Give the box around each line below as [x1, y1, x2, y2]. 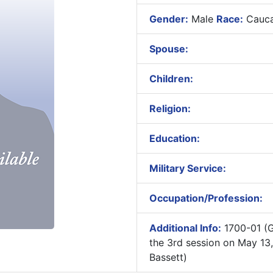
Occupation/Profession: [149, 192, 263, 204]
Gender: [149, 13, 188, 25]
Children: [149, 73, 193, 85]
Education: [149, 132, 200, 144]
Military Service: [149, 162, 226, 174]
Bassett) [149, 251, 187, 263]
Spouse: [149, 43, 188, 55]
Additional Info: [149, 222, 221, 234]
